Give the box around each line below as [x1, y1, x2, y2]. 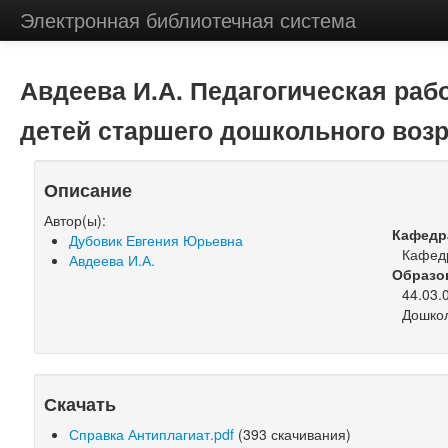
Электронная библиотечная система [19, 5, 356, 34]
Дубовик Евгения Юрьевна [69, 230, 244, 250]
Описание [44, 177, 133, 202]
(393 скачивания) [234, 424, 352, 444]
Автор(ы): [44, 210, 107, 230]
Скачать [44, 391, 117, 416]
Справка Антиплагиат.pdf [69, 424, 235, 444]
